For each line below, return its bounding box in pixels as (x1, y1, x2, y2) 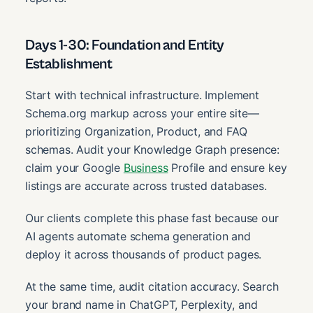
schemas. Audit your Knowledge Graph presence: (25, 142, 280, 156)
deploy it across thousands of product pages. (25, 247, 262, 261)
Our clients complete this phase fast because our (25, 210, 279, 225)
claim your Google (25, 160, 124, 175)
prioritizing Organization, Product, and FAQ (25, 124, 247, 138)
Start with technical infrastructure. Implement (25, 87, 259, 102)
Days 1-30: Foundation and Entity (25, 36, 224, 54)
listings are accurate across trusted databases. (25, 178, 267, 193)
